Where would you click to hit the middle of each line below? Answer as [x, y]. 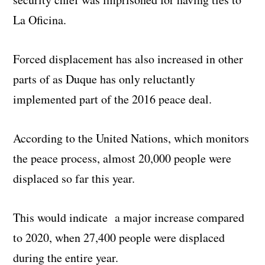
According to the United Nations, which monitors [131, 138]
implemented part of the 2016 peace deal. [113, 99]
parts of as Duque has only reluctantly [104, 79]
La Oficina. [40, 20]
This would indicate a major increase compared [129, 218]
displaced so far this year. [74, 179]
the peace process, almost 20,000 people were [122, 159]
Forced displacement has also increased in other [128, 59]
